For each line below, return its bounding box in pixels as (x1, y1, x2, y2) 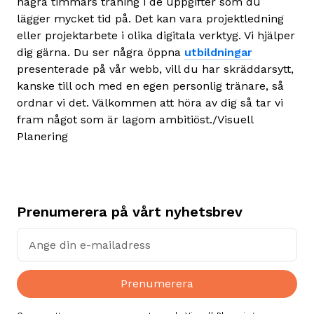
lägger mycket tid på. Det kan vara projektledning (17, 12, 284, 25)
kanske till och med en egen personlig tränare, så (17, 79, 284, 93)
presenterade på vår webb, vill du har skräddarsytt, (17, 62, 294, 76)
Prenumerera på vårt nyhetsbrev (17, 203, 243, 220)
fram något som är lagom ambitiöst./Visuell (17, 113, 253, 126)
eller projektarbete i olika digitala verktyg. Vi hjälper (17, 29, 295, 42)
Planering (17, 130, 68, 143)
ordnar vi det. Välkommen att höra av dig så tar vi (17, 96, 283, 109)
